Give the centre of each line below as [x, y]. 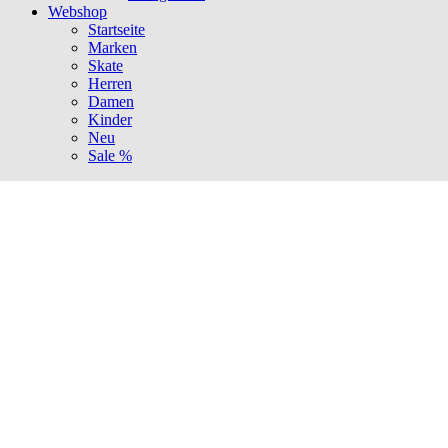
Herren [110, 84]
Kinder [110, 120]
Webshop [77, 12]
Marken [112, 48]
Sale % [110, 156]
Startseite [116, 30]
